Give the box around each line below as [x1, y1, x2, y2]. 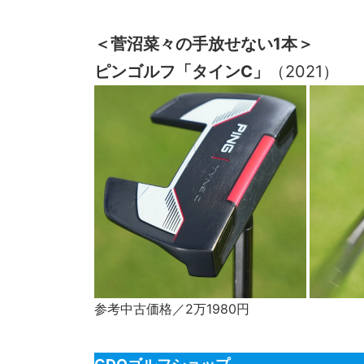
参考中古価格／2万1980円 [94, 300, 249, 317]
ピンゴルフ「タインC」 [94, 62, 269, 82]
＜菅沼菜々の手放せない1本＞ [94, 34, 314, 54]
